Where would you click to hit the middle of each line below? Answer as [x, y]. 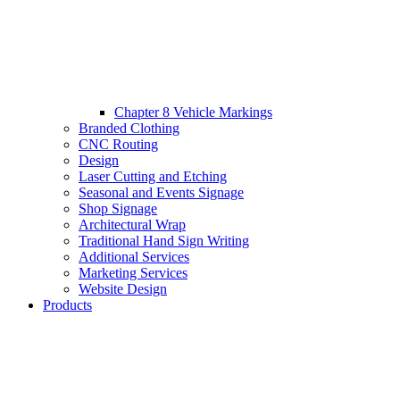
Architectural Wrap [132, 225]
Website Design [123, 289]
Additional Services [134, 257]
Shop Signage [118, 209]
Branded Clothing [129, 129]
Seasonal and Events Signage [161, 193]
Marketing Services [133, 273]
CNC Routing [118, 145]
